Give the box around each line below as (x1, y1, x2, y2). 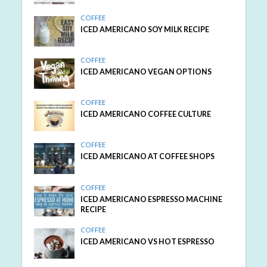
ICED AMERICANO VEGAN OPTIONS (80, 67, 212, 77)
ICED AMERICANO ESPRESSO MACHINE (80, 194, 223, 204)
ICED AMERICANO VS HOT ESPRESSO (80, 237, 215, 246)
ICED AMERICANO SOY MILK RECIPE (80, 25, 210, 35)
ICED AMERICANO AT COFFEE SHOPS (80, 152, 215, 162)
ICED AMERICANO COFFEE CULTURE (80, 110, 212, 119)
